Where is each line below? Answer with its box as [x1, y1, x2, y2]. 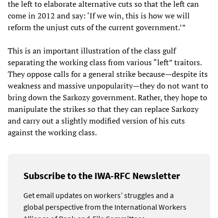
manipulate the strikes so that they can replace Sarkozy [8, 104, 199, 115]
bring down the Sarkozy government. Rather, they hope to [8, 92, 207, 103]
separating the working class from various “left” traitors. [8, 57, 201, 68]
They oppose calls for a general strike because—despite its [8, 69, 208, 80]
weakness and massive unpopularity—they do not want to [8, 80, 208, 91]
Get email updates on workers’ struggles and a [23, 190, 174, 200]
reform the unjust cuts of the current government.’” [8, 22, 186, 33]
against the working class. [8, 127, 97, 138]
